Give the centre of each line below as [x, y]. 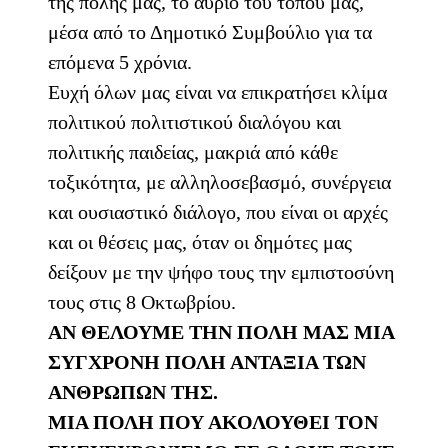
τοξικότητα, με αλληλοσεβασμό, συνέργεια [219, 182]
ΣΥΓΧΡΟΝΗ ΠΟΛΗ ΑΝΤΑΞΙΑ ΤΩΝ [207, 362]
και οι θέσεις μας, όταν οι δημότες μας [200, 242]
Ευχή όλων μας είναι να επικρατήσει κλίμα [217, 92]
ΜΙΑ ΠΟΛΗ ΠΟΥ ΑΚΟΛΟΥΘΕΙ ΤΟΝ [213, 422]
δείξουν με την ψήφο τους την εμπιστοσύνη [221, 272]
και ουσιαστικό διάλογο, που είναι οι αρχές [218, 212]
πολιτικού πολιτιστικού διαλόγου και [194, 122]
